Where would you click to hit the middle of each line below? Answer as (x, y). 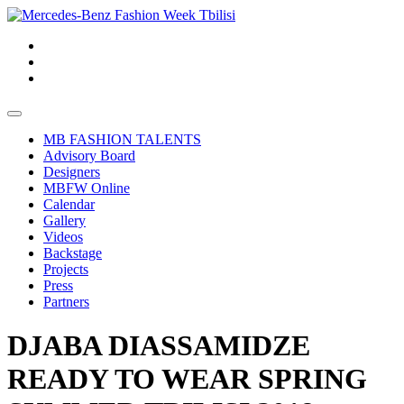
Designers (72, 172)
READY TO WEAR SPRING (187, 379)
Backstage (73, 253)
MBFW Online (87, 188)
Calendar (69, 204)
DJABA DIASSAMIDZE (159, 346)
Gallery (64, 220)
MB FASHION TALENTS (122, 139)
